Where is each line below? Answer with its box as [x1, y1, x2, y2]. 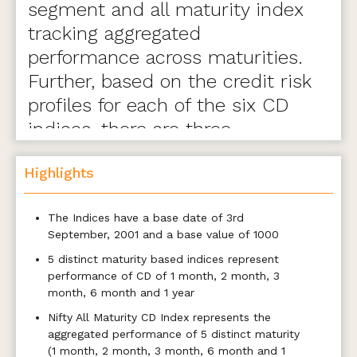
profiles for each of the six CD [28, 94, 288, 116]
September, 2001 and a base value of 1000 [48, 228, 279, 241]
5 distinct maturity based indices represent [48, 253, 279, 265]
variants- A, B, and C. [28, 142, 212, 164]
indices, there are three [28, 118, 231, 140]
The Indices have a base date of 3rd [48, 211, 244, 224]
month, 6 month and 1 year [48, 286, 194, 299]
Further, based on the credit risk [28, 70, 312, 92]
